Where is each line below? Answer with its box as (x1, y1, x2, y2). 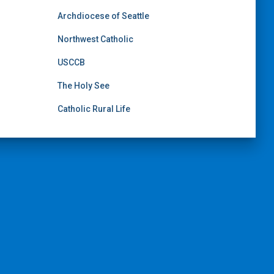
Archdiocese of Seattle (57, 11, 149, 21)
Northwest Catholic (57, 34, 133, 45)
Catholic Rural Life (57, 104, 130, 114)
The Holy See (57, 81, 109, 91)
